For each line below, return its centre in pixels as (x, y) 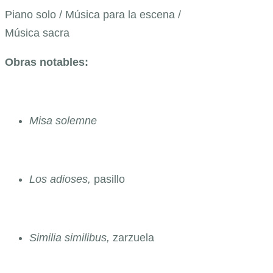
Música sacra (37, 33)
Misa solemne (63, 120)
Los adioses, (62, 179)
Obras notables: (47, 62)
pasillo (109, 179)
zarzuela (133, 237)
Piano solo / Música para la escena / (93, 14)
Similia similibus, (71, 237)
